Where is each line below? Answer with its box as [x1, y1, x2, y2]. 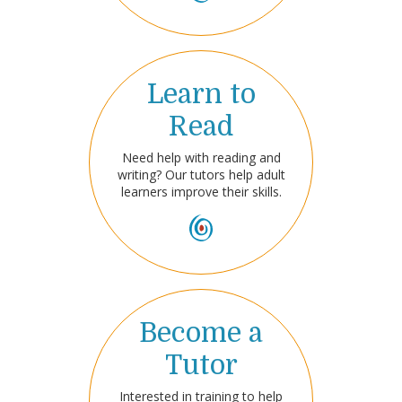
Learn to [146, 79, 256, 110]
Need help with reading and [121, 149, 281, 167]
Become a [139, 318, 263, 349]
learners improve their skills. [120, 183, 282, 201]
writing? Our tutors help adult [117, 166, 285, 184]
